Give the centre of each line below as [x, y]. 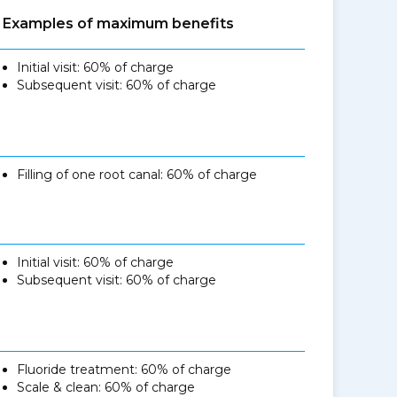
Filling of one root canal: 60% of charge [137, 175]
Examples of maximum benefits [119, 23]
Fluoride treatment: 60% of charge [125, 370]
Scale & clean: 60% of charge [106, 387]
